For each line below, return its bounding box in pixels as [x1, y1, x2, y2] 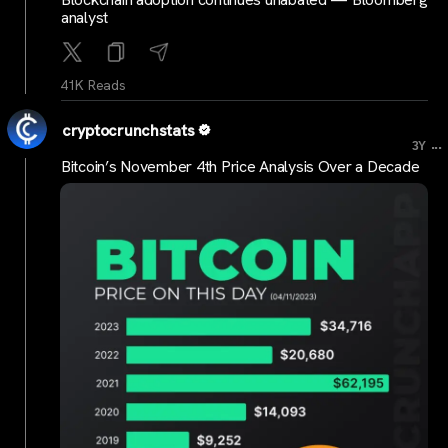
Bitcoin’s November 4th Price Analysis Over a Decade [61, 156, 420, 178]
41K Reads [60, 75, 126, 94]
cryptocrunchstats [62, 119, 195, 141]
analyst [61, 6, 109, 28]
